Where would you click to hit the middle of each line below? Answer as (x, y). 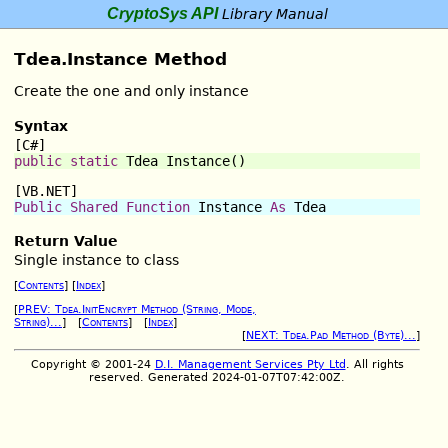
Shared (94, 206)
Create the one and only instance (131, 91)
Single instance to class (96, 259)
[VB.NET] (46, 190)
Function (158, 206)
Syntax (41, 125)
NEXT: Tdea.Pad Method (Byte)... (331, 336)
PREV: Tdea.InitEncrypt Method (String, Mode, (137, 310)
